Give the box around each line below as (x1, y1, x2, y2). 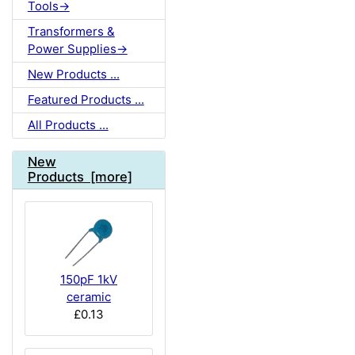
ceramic (67, 288, 111, 304)
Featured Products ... (27, 92, 144, 108)
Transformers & (27, 24, 115, 40)
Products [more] (27, 169, 132, 185)
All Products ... (27, 117, 109, 133)
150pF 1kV (60, 271, 117, 287)
